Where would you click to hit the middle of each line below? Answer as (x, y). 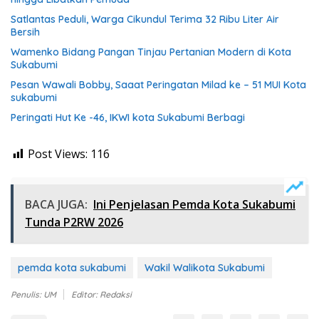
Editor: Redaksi (101, 295)
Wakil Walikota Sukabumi (205, 268)
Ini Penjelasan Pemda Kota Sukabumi (194, 205)
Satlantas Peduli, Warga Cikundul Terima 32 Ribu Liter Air (145, 20)
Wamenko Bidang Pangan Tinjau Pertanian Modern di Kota (151, 52)
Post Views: (58, 154)
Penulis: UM (33, 295)
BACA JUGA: (56, 205)
